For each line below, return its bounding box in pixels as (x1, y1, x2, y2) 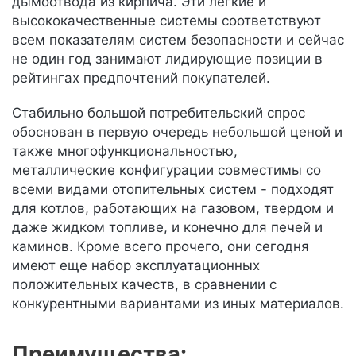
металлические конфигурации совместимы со (12, 162, 321, 178)
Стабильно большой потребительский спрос (12, 105, 305, 121)
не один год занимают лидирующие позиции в (12, 51, 323, 67)
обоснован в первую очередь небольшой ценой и (12, 124, 342, 140)
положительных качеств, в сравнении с (12, 277, 277, 292)
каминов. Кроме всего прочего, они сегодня (12, 238, 309, 254)
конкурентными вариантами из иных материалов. (12, 296, 344, 311)
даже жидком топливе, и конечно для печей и (12, 219, 323, 235)
